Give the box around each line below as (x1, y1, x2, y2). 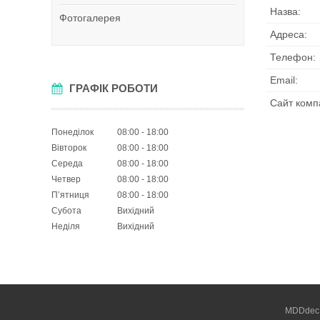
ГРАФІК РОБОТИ (69, 82, 158, 94)
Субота (51, 206, 81, 216)
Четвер (51, 174, 81, 184)
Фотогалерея (59, 12, 121, 24)
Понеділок (51, 127, 94, 137)
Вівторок (51, 143, 86, 153)
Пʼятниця (51, 190, 89, 200)
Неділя (51, 221, 80, 231)
